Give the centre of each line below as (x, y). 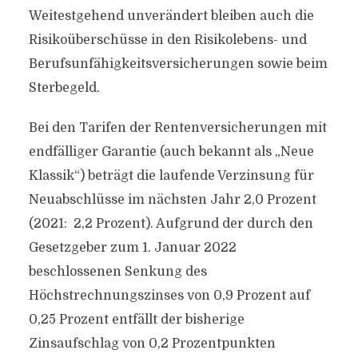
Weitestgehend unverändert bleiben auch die (171, 16)
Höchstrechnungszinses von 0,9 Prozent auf (169, 296)
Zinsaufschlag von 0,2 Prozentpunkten (152, 344)
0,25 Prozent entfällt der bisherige (136, 320)
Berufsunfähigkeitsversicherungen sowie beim (178, 64)
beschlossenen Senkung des (117, 272)
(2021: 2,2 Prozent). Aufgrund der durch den (171, 224)
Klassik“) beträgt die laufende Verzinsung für (171, 176)
